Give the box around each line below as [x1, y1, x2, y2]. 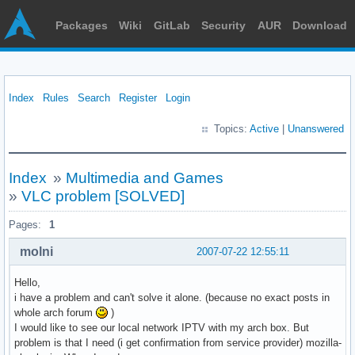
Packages [55, 19, 108, 32]
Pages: [9, 219, 41, 231]
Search [78, 92, 110, 104]
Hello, [14, 276, 40, 288]
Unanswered [288, 123, 344, 135]
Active [250, 123, 279, 135]
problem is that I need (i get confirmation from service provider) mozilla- [14, 336, 342, 349]
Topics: [214, 123, 250, 135]
